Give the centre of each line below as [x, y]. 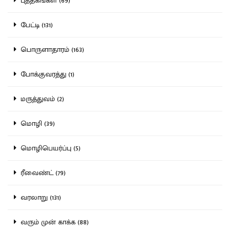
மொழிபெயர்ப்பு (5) [49, 148]
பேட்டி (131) [35, 25]
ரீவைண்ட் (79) [41, 172]
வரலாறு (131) [39, 197]
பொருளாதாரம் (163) [50, 49]
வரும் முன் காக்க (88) [53, 222]
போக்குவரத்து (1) [45, 74]
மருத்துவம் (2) [40, 99]
